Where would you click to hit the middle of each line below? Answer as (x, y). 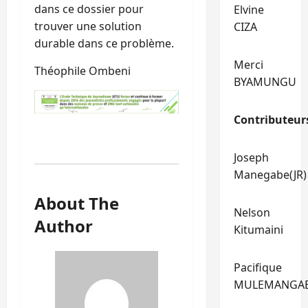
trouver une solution (88, 26)
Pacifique (257, 267)
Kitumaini (258, 230)
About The (77, 203)
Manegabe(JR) (270, 175)
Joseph (251, 157)
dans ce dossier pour (89, 9)
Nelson (252, 212)
